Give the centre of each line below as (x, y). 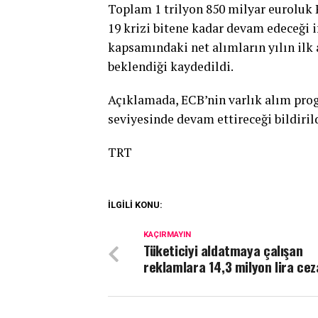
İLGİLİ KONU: (135, 204)
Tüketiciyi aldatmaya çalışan (223, 250)
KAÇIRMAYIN (167, 234)
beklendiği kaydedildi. (171, 66)
